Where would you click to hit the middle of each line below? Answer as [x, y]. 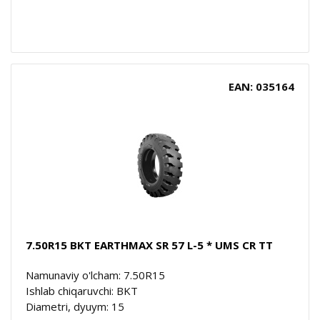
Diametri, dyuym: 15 [75, 306]
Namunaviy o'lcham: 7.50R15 [95, 275]
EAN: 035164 [261, 86]
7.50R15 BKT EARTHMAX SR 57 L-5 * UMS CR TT [149, 245]
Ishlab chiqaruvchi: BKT [82, 290]
